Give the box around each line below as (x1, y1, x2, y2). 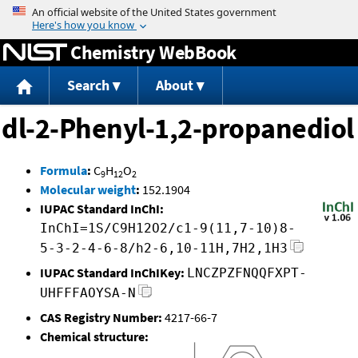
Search (66, 76, 109, 95)
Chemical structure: (40, 328, 149, 345)
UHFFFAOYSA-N (40, 285, 136, 301)
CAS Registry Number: (40, 309, 162, 326)
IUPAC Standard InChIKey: (40, 265, 185, 281)
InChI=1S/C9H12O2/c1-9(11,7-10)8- (40, 221, 296, 237)
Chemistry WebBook (70, 39, 237, 65)
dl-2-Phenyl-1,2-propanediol (2, 110, 354, 147)
